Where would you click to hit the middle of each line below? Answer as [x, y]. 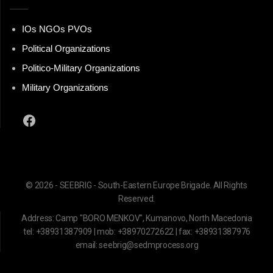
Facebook [53, 119]
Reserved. [136, 199]
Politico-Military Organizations [81, 68]
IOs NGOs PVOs [57, 29]
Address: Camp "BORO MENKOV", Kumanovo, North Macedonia [137, 218]
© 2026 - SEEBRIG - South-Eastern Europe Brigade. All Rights [136, 186]
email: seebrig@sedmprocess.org [137, 245]
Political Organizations [66, 49]
